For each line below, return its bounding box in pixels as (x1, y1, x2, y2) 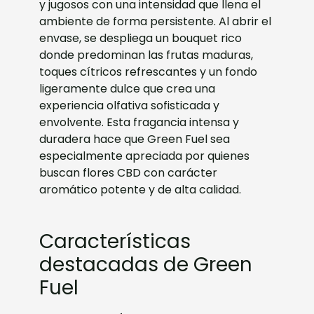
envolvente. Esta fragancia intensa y (39, 114, 240, 130)
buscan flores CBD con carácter (39, 164, 218, 181)
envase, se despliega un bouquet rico (39, 29, 243, 46)
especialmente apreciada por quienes (39, 147, 250, 164)
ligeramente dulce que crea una (39, 80, 216, 97)
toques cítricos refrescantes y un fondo (39, 63, 258, 80)
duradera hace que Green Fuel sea (39, 130, 231, 147)
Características (39, 227, 191, 255)
